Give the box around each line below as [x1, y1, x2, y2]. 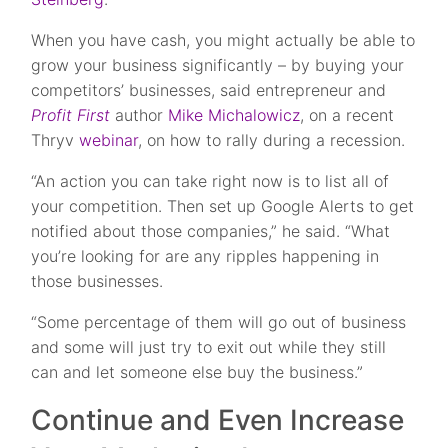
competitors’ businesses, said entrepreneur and [31, 80, 387, 100]
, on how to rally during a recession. [138, 130, 406, 150]
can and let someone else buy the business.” [31, 362, 364, 382]
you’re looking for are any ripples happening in [31, 246, 380, 266]
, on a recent [300, 105, 395, 125]
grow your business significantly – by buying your [31, 55, 405, 75]
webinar [79, 130, 139, 150]
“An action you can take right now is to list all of [31, 171, 390, 191]
